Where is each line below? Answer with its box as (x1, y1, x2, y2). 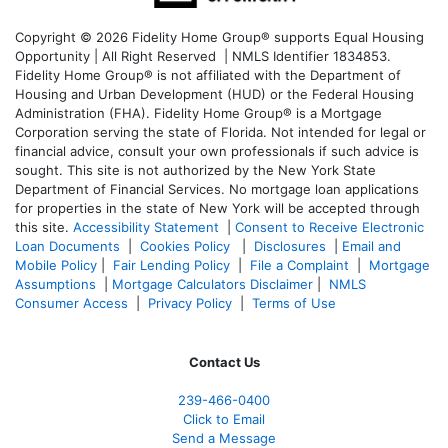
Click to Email (183, 411, 265, 428)
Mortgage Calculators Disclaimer (112, 276, 313, 293)
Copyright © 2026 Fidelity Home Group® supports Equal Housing (15, 29, 424, 46)
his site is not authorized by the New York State (75, 162, 376, 179)
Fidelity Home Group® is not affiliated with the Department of (15, 67, 401, 84)
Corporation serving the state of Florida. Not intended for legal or (15, 124, 426, 141)
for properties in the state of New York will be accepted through (15, 200, 420, 217)
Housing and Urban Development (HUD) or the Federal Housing (15, 86, 414, 103)
